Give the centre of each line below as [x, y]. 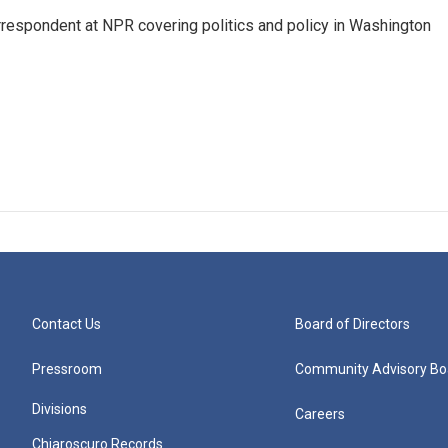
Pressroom [67, 369]
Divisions [59, 409]
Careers [320, 414]
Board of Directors [353, 324]
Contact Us [66, 324]
